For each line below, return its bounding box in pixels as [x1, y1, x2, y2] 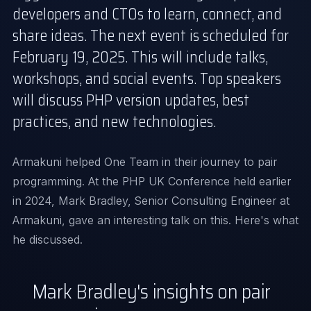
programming [12, 174, 82, 188]
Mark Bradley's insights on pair [31, 276, 271, 307]
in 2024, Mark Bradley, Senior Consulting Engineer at [12, 194, 289, 208]
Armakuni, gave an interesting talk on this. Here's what [12, 213, 299, 227]
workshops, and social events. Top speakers [12, 67, 281, 91]
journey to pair [201, 155, 277, 169]
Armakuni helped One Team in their [12, 155, 201, 169]
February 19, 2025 [12, 45, 125, 69]
